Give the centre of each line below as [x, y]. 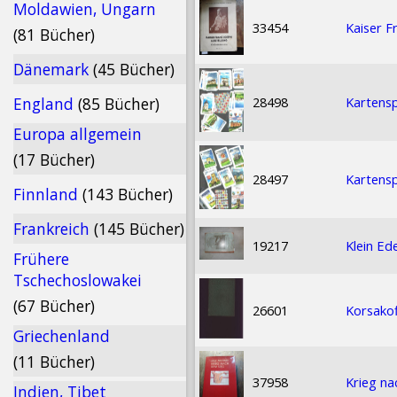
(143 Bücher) [128, 194]
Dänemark [53, 69]
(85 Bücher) [119, 104]
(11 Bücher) [54, 362]
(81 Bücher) [54, 35]
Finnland [48, 194]
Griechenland [62, 336]
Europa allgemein [78, 134]
